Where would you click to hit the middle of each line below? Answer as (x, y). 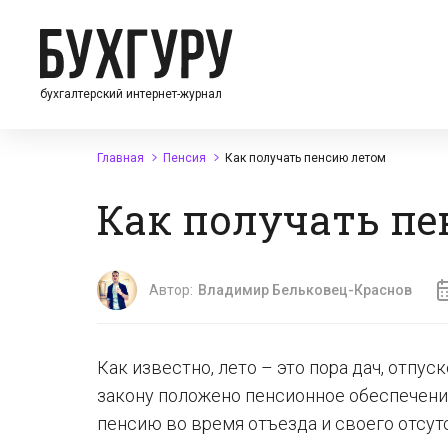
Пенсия (184, 158)
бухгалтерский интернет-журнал (131, 93)
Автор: (171, 290)
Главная (120, 158)
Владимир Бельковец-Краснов (305, 290)
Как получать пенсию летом (305, 158)
